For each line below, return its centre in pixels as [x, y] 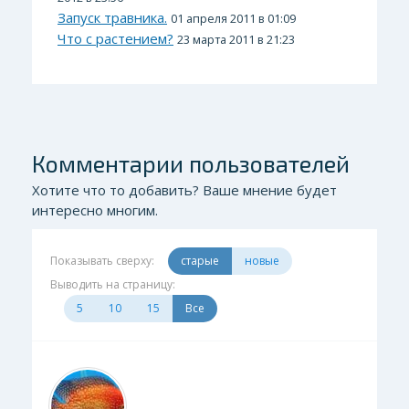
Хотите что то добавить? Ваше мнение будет [184, 190]
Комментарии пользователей [191, 163]
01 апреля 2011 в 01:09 [233, 18]
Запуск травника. [112, 17]
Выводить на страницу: [113, 284]
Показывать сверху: [102, 261]
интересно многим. [95, 210]
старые [200, 261]
